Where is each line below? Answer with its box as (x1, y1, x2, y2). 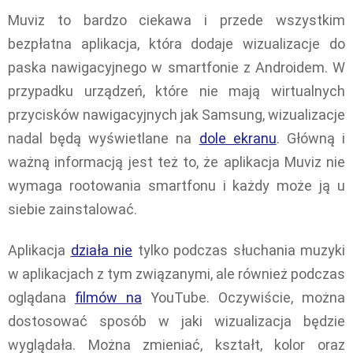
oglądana (8, 289, 75, 307)
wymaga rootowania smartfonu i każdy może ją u (8, 176, 345, 194)
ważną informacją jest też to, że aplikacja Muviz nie (8, 153, 345, 170)
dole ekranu (199, 129, 277, 147)
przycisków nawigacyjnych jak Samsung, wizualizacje (8, 106, 345, 123)
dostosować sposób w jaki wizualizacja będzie (8, 313, 345, 330)
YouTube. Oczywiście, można (142, 289, 345, 307)
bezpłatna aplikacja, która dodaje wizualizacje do (8, 35, 345, 52)
